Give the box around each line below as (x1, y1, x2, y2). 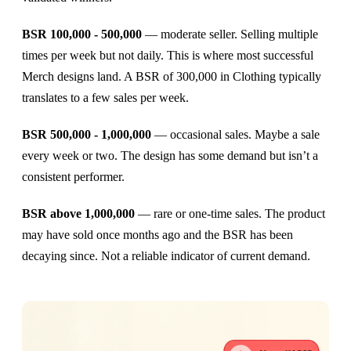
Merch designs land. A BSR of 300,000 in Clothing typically (22, 69, 321, 83)
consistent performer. (22, 169, 125, 183)
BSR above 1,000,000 (22, 206, 135, 220)
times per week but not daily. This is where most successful (22, 48, 313, 62)
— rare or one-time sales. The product (135, 206, 325, 220)
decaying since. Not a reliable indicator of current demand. (22, 248, 310, 262)
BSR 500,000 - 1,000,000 (22, 127, 151, 141)
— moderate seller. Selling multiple (142, 27, 318, 41)
